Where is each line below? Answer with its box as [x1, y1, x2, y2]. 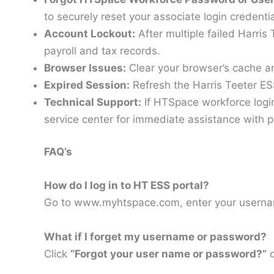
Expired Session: [44, 78, 130, 91]
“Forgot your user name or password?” [70, 247, 267, 260]
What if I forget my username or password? [44, 230, 267, 243]
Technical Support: [44, 95, 141, 108]
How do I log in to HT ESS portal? [44, 179, 209, 192]
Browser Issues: [44, 61, 126, 74]
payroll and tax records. [44, 44, 160, 57]
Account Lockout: [44, 27, 135, 40]
